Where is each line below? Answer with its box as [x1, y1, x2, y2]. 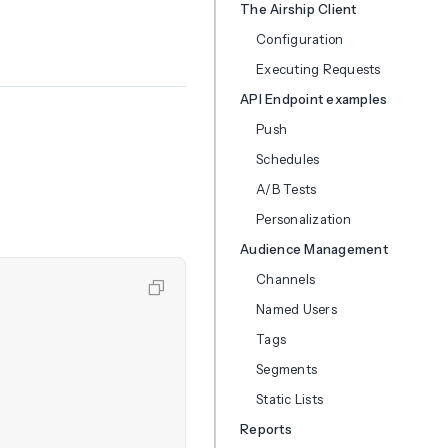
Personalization [256, 211, 351, 227]
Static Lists [256, 391, 324, 407]
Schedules [256, 151, 320, 167]
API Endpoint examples [240, 91, 388, 107]
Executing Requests [256, 61, 381, 77]
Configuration [256, 31, 344, 47]
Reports [240, 421, 292, 437]
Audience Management [240, 241, 388, 257]
